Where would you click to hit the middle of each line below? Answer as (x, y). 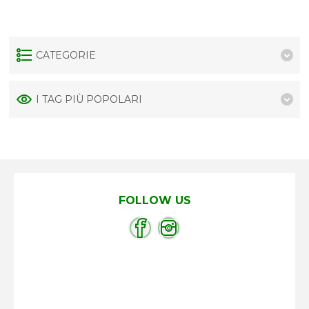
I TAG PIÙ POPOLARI (89, 99)
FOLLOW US (154, 200)
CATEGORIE (66, 55)
